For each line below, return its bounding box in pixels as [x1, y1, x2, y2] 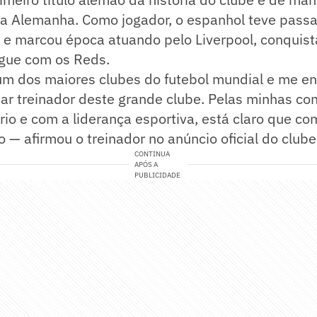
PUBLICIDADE [134, 171, 181, 180]
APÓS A [134, 160, 158, 170]
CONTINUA [134, 149, 171, 159]
